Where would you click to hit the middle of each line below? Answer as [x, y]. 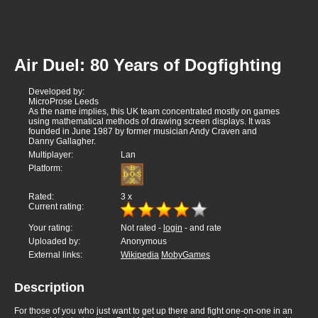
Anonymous [144, 242]
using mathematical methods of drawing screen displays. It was [149, 122]
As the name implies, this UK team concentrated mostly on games [154, 112]
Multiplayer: [51, 155]
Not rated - [142, 228]
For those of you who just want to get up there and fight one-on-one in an [153, 311]
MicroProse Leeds [64, 102]
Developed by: [56, 92]
